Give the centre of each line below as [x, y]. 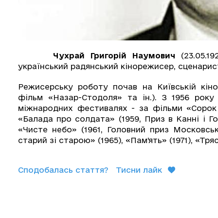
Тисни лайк [139, 170]
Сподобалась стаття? [63, 170]
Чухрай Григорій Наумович [114, 55]
